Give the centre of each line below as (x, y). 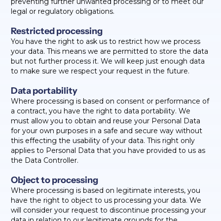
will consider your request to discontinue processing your (109, 210)
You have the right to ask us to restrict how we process (106, 41)
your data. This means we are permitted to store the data (110, 51)
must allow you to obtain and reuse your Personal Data (106, 121)
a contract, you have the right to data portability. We (101, 111)
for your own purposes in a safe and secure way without (107, 131)
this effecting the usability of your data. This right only (103, 141)
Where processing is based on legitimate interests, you (106, 190)
